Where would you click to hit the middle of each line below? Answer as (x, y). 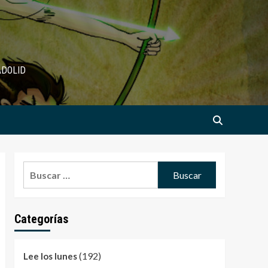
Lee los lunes (50, 256)
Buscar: (39, 169)
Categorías (41, 219)
